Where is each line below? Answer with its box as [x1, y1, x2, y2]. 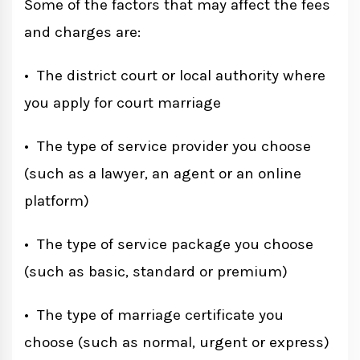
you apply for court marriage [24, 94, 221, 112]
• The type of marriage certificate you [24, 306, 284, 325]
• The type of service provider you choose [24, 137, 311, 156]
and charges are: [24, 23, 141, 42]
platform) [24, 192, 89, 211]
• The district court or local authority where [24, 67, 325, 85]
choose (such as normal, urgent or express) [24, 333, 329, 352]
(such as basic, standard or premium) [24, 263, 288, 281]
